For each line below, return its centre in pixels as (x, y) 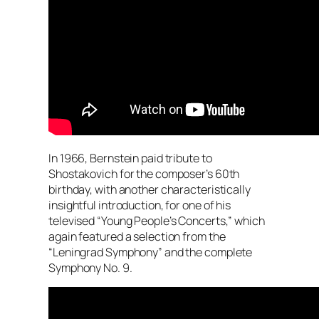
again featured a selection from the (137, 236)
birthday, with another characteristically (150, 189)
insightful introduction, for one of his (140, 205)
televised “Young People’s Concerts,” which (157, 220)
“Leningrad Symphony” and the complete (151, 252)
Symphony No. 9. (90, 267)
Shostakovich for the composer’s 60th (144, 173)
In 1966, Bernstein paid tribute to (130, 158)
